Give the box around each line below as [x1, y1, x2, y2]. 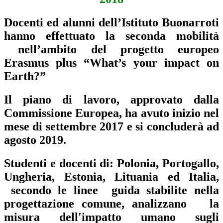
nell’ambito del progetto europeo [4, 42, 219, 56]
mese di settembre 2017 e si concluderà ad [4, 119, 219, 133]
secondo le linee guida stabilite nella [4, 183, 219, 197]
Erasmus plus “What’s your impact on [4, 56, 219, 69]
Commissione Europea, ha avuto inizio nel [4, 106, 219, 119]
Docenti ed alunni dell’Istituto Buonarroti [4, 15, 219, 29]
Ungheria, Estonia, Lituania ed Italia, [4, 170, 219, 183]
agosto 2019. [4, 133, 66, 146]
